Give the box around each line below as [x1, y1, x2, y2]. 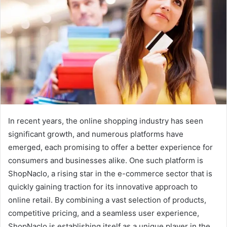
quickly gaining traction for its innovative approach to [8, 181, 198, 192]
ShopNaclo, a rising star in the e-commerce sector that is [8, 168, 212, 178]
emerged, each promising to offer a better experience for [8, 142, 213, 152]
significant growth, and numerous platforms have [8, 129, 183, 139]
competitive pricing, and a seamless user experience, [8, 208, 199, 218]
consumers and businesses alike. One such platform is [8, 155, 203, 165]
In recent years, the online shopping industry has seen [8, 116, 203, 126]
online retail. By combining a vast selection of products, [8, 195, 206, 205]
